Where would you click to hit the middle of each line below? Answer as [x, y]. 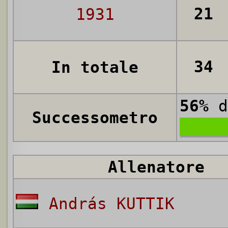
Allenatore [156, 167]
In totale [95, 67]
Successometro [95, 118]
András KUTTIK [111, 204]
